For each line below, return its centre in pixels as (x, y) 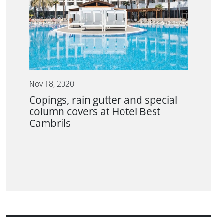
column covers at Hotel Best (95, 112)
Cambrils (50, 123)
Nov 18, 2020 (52, 84)
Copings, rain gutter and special (103, 100)
